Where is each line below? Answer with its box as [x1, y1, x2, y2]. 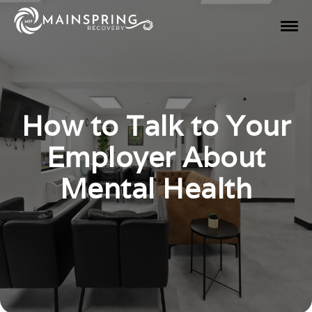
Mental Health [59, 169, 253, 206]
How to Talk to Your [21, 107, 291, 143]
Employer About [46, 138, 266, 175]
